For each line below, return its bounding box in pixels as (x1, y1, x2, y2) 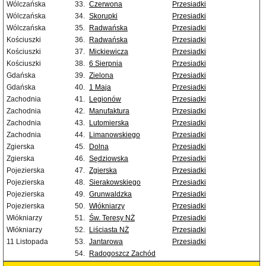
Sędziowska (89, 154, 128, 163)
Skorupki (89, 12, 118, 21)
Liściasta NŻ (89, 226, 129, 235)
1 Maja (89, 83, 111, 92)
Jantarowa (89, 237, 123, 246)
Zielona (89, 71, 113, 80)
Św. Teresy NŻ (89, 214, 135, 223)
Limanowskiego (89, 131, 140, 140)
